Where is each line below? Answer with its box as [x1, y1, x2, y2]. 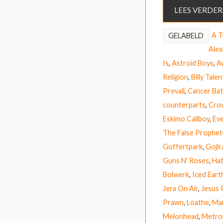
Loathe [187, 198, 209, 207]
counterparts [163, 100, 206, 109]
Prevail [163, 86, 185, 95]
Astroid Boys [172, 58, 214, 67]
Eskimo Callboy [163, 114, 210, 123]
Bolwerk [163, 170, 189, 179]
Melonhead [163, 212, 199, 221]
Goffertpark [163, 142, 203, 151]
